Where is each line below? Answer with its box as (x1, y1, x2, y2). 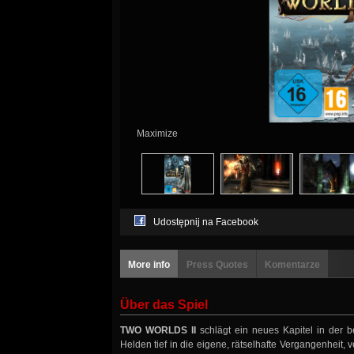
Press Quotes (186, 259, 248, 271)
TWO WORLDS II (120, 325, 197, 337)
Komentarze (265, 259, 320, 271)
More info (128, 259, 170, 271)
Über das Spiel (120, 298, 208, 312)
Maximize (136, 128, 178, 140)
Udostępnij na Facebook (153, 217, 258, 228)
